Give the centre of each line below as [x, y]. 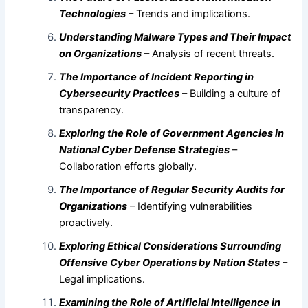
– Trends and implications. [188, 13]
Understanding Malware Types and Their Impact [176, 37]
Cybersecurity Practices [120, 93]
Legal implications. [102, 279]
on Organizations [101, 53]
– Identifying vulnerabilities [190, 206]
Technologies [93, 13]
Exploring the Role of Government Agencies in [172, 133]
